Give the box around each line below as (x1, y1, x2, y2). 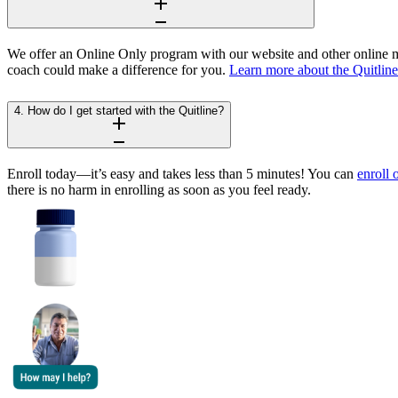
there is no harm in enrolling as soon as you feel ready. (7, 181, 311, 197)
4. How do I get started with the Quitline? (14, 103, 224, 117)
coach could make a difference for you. (7, 61, 229, 77)
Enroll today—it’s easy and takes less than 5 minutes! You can (7, 165, 357, 181)
